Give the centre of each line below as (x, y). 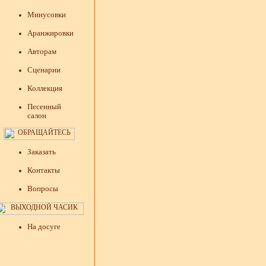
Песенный (44, 106)
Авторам (42, 51)
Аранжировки (50, 33)
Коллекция (45, 88)
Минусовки (47, 14)
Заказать (42, 151)
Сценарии (44, 69)
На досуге (44, 226)
